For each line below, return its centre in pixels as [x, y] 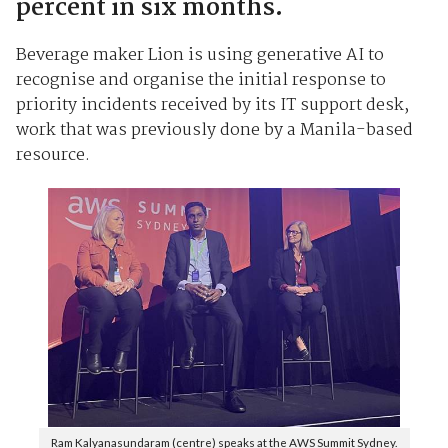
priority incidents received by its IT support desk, [212, 105]
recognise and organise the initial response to [200, 80]
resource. [52, 155]
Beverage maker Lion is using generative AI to [199, 55]
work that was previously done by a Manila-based [214, 130]
